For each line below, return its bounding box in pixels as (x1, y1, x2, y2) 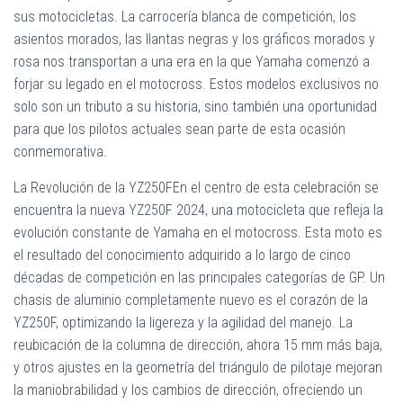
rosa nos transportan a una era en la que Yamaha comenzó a (13, 52, 370, 70)
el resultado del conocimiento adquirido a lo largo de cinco (13, 246, 351, 264)
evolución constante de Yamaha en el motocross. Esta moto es (13, 223, 382, 241)
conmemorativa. (13, 142, 107, 160)
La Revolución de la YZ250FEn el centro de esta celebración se (13, 178, 379, 196)
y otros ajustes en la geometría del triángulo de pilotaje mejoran (13, 358, 382, 376)
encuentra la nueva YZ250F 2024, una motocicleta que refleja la (13, 201, 383, 219)
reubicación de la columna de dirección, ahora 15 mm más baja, (13, 336, 382, 354)
